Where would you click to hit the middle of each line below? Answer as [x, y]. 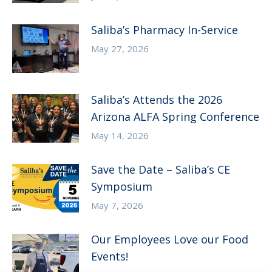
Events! [110, 257]
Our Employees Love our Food [170, 240]
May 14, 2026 [120, 136]
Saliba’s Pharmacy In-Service [165, 30]
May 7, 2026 [117, 206]
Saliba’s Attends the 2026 [157, 100]
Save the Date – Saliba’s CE [161, 170]
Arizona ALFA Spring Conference [175, 117]
